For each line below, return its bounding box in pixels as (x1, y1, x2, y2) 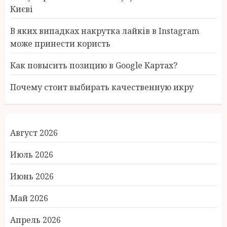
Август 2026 (10, 127, 58, 138)
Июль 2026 (10, 149, 53, 160)
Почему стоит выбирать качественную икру (10, 82, 194, 93)
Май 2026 (10, 193, 48, 204)
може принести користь (10, 38, 110, 49)
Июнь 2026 (10, 171, 54, 182)
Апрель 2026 (10, 214, 61, 225)
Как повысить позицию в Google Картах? (10, 60, 177, 71)
